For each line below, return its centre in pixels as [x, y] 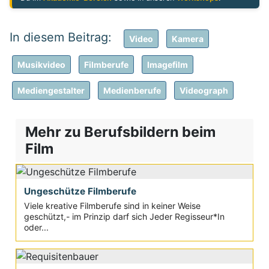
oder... [36, 227]
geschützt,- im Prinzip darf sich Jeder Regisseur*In [124, 216]
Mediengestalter [51, 90]
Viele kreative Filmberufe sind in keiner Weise [112, 205]
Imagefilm [168, 64]
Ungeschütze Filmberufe [80, 192]
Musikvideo [41, 64]
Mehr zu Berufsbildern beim [120, 131]
